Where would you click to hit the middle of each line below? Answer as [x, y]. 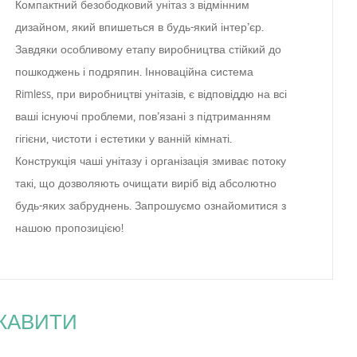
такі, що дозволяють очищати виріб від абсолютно [146, 184]
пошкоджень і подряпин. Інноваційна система [135, 72]
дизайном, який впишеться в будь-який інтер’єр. [140, 27]
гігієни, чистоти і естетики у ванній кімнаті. [124, 139]
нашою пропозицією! [70, 228]
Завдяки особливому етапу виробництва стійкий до [149, 50]
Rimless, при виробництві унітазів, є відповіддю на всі [151, 94]
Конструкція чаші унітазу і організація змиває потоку [151, 161]
